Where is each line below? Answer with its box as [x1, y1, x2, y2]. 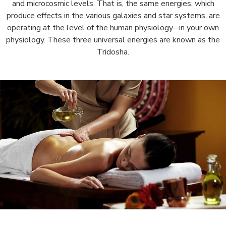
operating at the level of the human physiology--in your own [7, 22, 219, 34]
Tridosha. [97, 46, 129, 58]
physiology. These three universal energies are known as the [6, 34, 220, 46]
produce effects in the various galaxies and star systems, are [6, 10, 220, 22]
